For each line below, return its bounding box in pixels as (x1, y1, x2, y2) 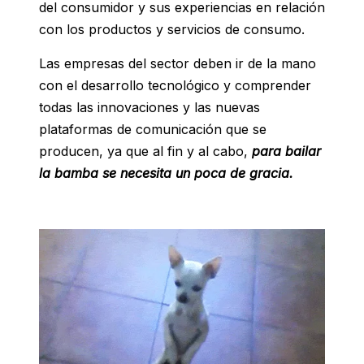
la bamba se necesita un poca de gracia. (39, 165, 293, 182)
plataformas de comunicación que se (39, 121, 266, 138)
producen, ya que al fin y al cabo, (39, 143, 252, 160)
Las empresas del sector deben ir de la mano (39, 55, 316, 72)
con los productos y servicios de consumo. (39, 21, 305, 38)
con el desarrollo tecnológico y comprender (39, 77, 311, 94)
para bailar (252, 143, 321, 160)
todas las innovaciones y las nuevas (39, 99, 260, 116)
